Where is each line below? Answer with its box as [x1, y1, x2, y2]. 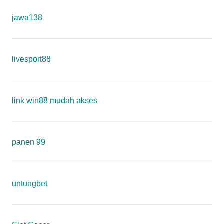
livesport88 [12, 55, 51, 63]
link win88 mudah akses [12, 96, 97, 105]
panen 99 [12, 138, 45, 146]
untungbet [12, 179, 47, 188]
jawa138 [12, 13, 42, 22]
